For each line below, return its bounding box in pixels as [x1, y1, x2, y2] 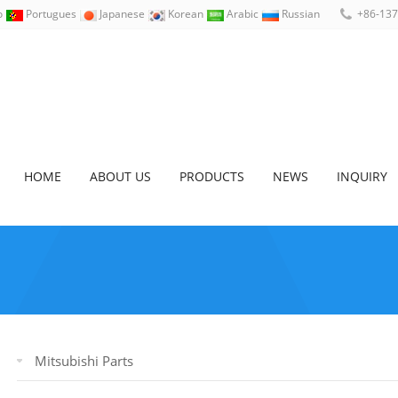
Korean [165, 6, 206, 21]
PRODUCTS [179, 168, 244, 185]
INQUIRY [337, 168, 387, 185]
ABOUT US [90, 168, 151, 185]
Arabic [224, 6, 261, 21]
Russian [279, 6, 320, 21]
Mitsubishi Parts [35, 352, 133, 370]
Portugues [23, 6, 79, 21]
